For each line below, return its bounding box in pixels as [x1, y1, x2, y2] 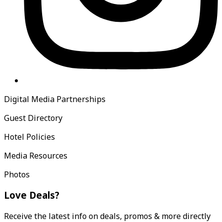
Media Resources [4, 150, 67, 161]
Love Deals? [4, 189, 59, 202]
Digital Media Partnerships [4, 93, 106, 105]
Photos [4, 168, 30, 180]
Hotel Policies [4, 131, 55, 142]
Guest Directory [4, 112, 62, 123]
